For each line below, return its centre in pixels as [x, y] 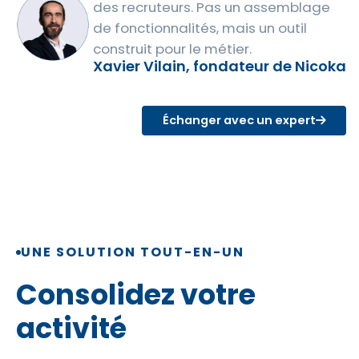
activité [71, 329]
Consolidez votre [136, 295]
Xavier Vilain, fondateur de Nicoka [220, 66]
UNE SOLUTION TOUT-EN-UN [133, 252]
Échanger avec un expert [239, 121]
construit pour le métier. [172, 48]
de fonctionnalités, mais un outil [200, 28]
